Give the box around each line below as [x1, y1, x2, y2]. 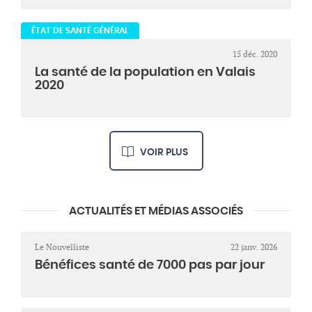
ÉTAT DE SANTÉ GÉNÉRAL [31, 26, 129, 36]
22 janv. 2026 [231, 242, 277, 253]
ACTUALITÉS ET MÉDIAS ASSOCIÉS [69, 205, 243, 217]
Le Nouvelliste [35, 242, 89, 253]
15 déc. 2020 [233, 49, 277, 60]
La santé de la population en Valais [35, 66, 256, 79]
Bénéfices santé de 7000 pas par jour [35, 259, 265, 272]
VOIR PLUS [139, 148, 188, 158]
